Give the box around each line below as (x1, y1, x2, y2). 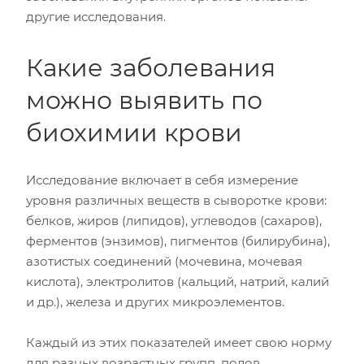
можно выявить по (26, 85, 262, 115)
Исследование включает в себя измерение (26, 172, 298, 188)
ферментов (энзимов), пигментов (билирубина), (26, 233, 330, 249)
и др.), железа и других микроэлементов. (26, 294, 284, 310)
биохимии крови (26, 118, 242, 148)
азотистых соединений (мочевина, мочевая (26, 253, 302, 269)
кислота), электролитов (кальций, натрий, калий (26, 274, 329, 289)
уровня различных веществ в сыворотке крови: (26, 193, 327, 208)
